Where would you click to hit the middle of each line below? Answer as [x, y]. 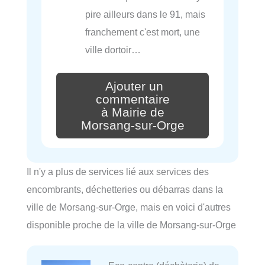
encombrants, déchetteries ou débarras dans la [125, 190]
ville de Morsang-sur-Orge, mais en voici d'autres [129, 207]
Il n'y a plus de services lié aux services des [118, 172]
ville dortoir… [113, 49]
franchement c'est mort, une [143, 32]
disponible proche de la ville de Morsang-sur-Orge [131, 225]
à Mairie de [132, 112]
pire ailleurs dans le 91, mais [146, 14]
